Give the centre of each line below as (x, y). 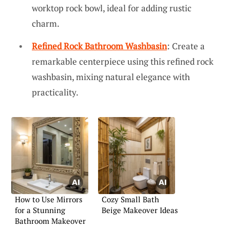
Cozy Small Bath (130, 199)
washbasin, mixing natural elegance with (111, 76)
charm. (46, 24)
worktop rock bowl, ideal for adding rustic (112, 8)
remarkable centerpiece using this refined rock (123, 61)
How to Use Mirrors (49, 199)
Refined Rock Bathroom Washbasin (99, 46)
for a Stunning (40, 210)
